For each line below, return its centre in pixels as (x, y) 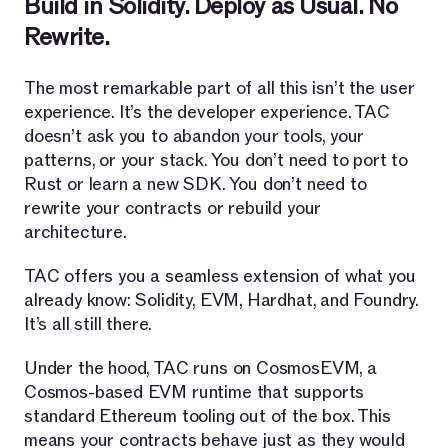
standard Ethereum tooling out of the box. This (207, 416)
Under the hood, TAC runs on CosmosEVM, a (200, 368)
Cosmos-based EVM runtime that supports (194, 392)
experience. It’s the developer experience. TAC (207, 112)
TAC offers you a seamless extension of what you (220, 276)
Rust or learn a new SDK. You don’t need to (195, 184)
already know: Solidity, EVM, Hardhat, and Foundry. (221, 300)
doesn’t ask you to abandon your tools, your (194, 136)
